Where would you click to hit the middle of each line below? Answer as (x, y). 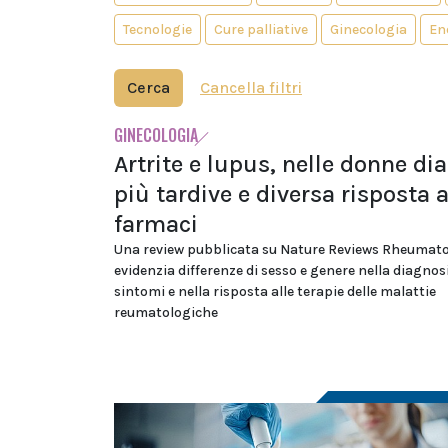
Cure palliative (261, 29)
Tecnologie (157, 29)
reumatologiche (166, 312)
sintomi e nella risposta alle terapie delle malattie (275, 291)
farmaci (156, 224)
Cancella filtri (251, 87)
